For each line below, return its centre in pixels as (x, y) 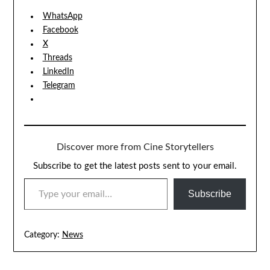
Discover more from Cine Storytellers (135, 147)
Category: (42, 235)
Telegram (59, 86)
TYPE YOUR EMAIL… (39, 178)
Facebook (60, 30)
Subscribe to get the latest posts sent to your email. (135, 166)
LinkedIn (58, 72)
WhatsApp (62, 17)
